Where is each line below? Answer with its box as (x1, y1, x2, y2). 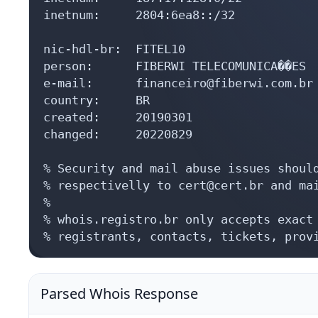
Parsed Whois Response (40, 283, 198, 303)
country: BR (43, 92, 150, 107)
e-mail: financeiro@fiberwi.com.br (43, 75, 313, 90)
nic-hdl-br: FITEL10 (43, 41, 185, 56)
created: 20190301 (43, 109, 192, 124)
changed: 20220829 (43, 126, 192, 141)
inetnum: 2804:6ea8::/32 (43, 7, 235, 22)
